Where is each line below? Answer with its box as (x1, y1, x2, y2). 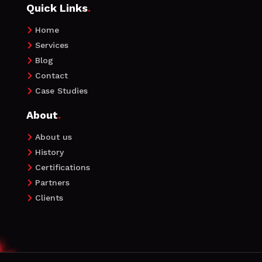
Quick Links (26, 2, 88, 15)
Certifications (35, 163, 90, 173)
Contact (35, 71, 68, 81)
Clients (35, 193, 63, 203)
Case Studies (35, 86, 88, 96)
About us (35, 132, 72, 142)
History (35, 147, 64, 157)
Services (35, 40, 68, 50)
